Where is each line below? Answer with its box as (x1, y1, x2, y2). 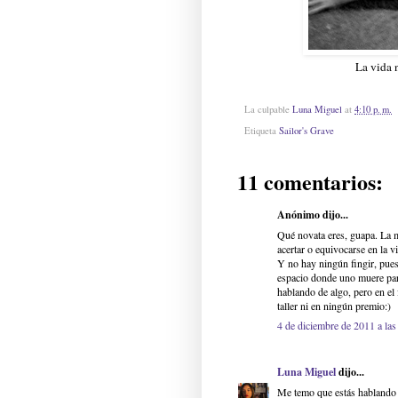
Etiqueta (244, 124, 279, 138)
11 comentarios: (237, 166, 383, 198)
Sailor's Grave (279, 124, 334, 138)
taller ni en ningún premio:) (277, 298, 391, 314)
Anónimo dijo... (277, 207, 348, 223)
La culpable (244, 102, 292, 115)
